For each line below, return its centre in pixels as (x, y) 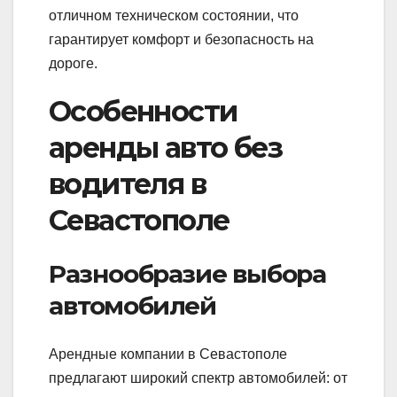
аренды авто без (165, 147)
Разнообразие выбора (187, 274)
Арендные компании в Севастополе (168, 354)
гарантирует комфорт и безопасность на (181, 39)
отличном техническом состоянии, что (174, 15)
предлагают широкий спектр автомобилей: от (198, 378)
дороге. (73, 63)
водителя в (127, 183)
